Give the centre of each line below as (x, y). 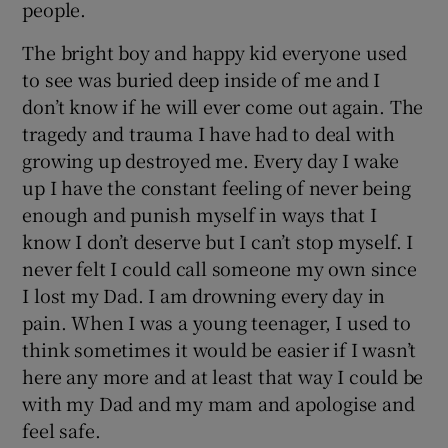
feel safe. (61, 429)
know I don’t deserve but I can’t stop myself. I (218, 240)
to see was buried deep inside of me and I (201, 78)
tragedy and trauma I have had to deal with (209, 132)
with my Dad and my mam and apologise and (218, 402)
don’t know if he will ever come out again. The (223, 105)
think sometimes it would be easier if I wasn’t (219, 348)
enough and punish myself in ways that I (199, 213)
